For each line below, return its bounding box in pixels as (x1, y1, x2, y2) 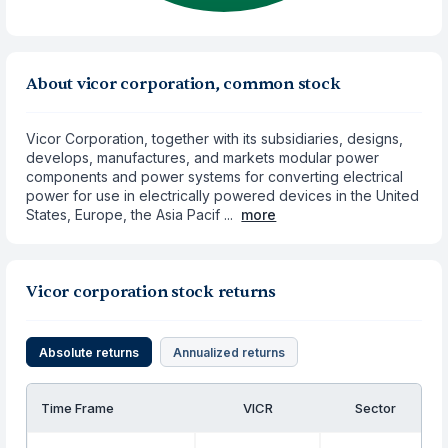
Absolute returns (39, 344, 140, 360)
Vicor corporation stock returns (26, 282, 276, 302)
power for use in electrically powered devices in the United (26, 187, 420, 204)
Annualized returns (173, 344, 286, 360)
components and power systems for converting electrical (26, 168, 404, 185)
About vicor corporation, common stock (26, 74, 341, 94)
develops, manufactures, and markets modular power (26, 149, 380, 166)
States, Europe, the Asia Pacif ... (26, 206, 234, 223)
